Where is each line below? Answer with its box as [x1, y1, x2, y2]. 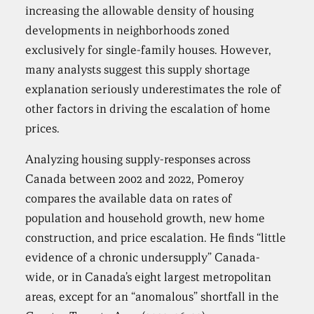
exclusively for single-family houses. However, [25, 43, 272, 57]
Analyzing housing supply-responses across [25, 152, 251, 167]
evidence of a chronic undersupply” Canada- [25, 250, 261, 265]
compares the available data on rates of [25, 191, 233, 206]
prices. [25, 121, 60, 136]
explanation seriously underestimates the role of [25, 82, 282, 97]
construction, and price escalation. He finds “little [25, 231, 287, 245]
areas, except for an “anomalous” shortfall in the [25, 289, 280, 304]
